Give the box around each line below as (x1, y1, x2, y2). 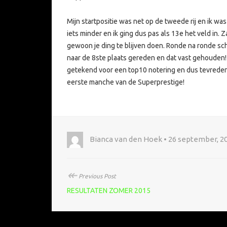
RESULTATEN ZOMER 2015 (67, 186, 150, 195)
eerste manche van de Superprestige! (67, 78, 184, 87)
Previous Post (77, 173, 116, 180)
